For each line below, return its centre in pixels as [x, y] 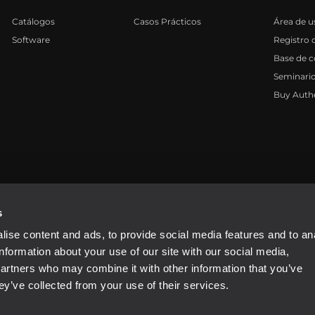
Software [31, 40]
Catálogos [34, 21]
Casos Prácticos [167, 21]
